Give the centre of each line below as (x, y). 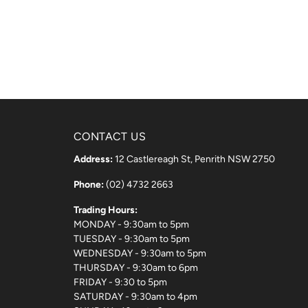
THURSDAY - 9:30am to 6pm (136, 267)
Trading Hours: (106, 210)
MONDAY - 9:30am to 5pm (131, 224)
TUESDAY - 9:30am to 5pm (132, 239)
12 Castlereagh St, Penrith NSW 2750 (194, 159)
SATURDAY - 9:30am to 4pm (135, 296)
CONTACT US (110, 136)
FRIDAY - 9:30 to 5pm (120, 282)
